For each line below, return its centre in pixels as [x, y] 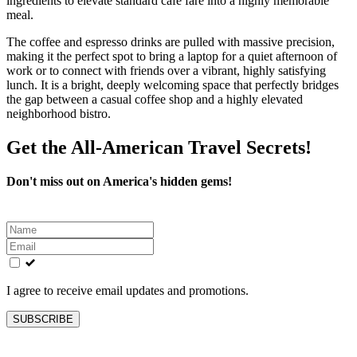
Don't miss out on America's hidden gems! [119, 181]
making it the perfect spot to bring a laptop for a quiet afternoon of [172, 56]
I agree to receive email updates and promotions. [127, 290]
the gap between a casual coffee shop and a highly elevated [155, 99]
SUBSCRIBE [43, 319]
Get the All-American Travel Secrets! [159, 147]
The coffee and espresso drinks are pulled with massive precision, [171, 41]
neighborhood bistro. [59, 113]
